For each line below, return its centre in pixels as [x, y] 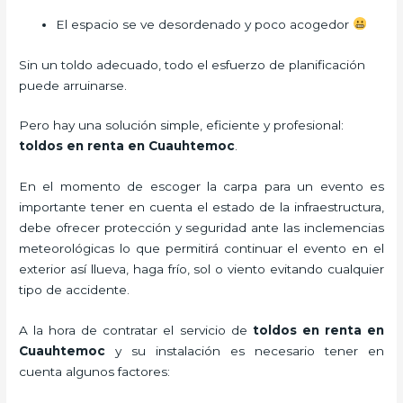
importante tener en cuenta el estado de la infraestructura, [201, 207]
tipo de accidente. [75, 290]
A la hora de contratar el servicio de [136, 331]
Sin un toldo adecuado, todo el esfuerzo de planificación [193, 64]
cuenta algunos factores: [95, 372]
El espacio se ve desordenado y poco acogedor [205, 24]
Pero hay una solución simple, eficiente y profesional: [182, 125]
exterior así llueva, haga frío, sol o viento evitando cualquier [201, 269]
